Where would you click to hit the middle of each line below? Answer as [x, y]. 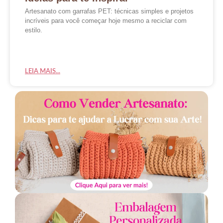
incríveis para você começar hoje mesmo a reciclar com [106, 21]
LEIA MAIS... [43, 71]
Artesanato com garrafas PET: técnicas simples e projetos [109, 11]
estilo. [34, 30]
